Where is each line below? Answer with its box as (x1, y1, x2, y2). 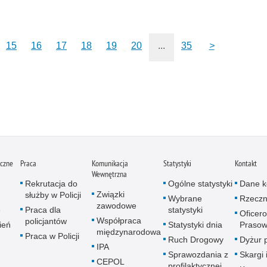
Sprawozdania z (168, 250, 228, 260)
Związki (97, 190, 125, 200)
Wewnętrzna (92, 169, 127, 180)
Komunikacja (92, 158, 128, 169)
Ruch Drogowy (168, 235, 223, 245)
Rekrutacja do (25, 179, 77, 189)
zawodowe (97, 201, 136, 211)
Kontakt (235, 158, 257, 169)
